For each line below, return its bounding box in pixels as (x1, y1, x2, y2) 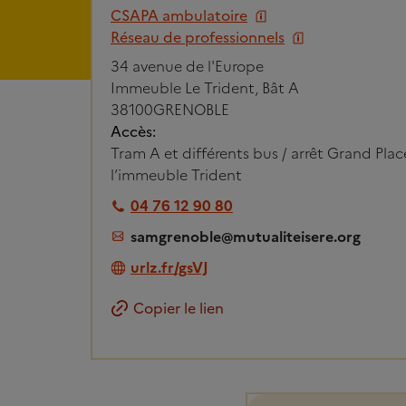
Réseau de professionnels (111, 26, 285, 49)
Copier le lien (133, 297, 224, 320)
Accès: (111, 121, 156, 143)
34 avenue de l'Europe (111, 55, 264, 78)
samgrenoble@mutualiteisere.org (130, 226, 361, 248)
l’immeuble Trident (111, 164, 242, 187)
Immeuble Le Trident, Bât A (111, 77, 299, 100)
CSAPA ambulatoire (111, 5, 247, 27)
